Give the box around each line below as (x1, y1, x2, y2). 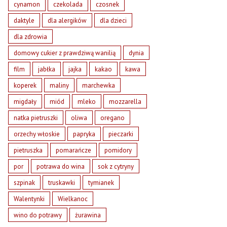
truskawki (48, 178, 75, 187)
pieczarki (108, 129, 134, 138)
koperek (14, 81, 37, 90)
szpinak (14, 178, 35, 187)
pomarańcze (56, 145, 92, 155)
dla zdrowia (14, 32, 48, 41)
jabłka (38, 64, 56, 73)
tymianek (88, 178, 115, 187)
